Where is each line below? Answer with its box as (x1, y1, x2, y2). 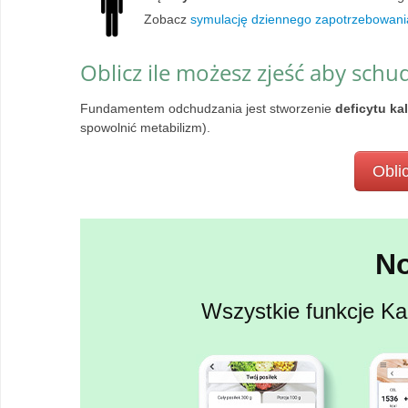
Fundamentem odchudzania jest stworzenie (80, 101, 335, 116)
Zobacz (144, 12, 190, 26)
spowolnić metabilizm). (80, 120, 210, 135)
